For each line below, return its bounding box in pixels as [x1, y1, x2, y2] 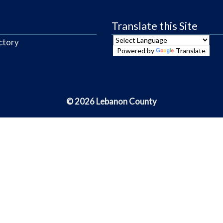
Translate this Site [111, 19, 198, 32]
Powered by [117, 46, 156, 55]
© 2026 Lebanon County [66, 96, 157, 107]
